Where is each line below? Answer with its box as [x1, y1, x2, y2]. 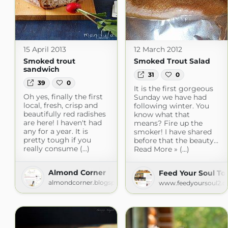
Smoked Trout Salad [133, 56, 210, 66]
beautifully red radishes [23, 109, 106, 119]
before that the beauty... [133, 136, 218, 146]
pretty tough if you [23, 135, 91, 145]
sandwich [23, 65, 60, 74]
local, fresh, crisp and [23, 101, 98, 110]
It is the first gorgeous [133, 84, 213, 94]
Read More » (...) [133, 145, 189, 154]
